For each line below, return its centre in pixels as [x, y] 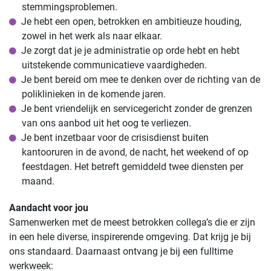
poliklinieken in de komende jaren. [93, 94]
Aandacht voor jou [49, 207]
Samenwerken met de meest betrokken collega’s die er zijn [132, 222]
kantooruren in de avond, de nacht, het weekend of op [135, 152]
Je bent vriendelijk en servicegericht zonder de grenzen [137, 108]
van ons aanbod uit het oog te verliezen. [106, 123]
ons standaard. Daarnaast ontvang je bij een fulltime [121, 251]
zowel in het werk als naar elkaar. [92, 36]
